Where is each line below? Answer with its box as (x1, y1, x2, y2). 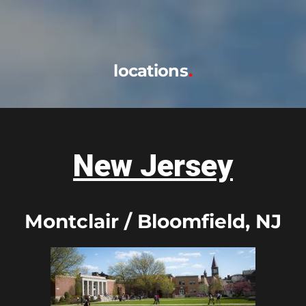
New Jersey (73, 148, 233, 184)
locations (113, 61, 193, 81)
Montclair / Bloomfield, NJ (25, 210, 281, 233)
